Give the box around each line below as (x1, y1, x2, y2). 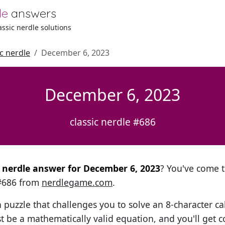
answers (11, 6, 57, 21)
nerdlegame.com (42, 176, 113, 188)
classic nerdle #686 (69, 115, 156, 129)
